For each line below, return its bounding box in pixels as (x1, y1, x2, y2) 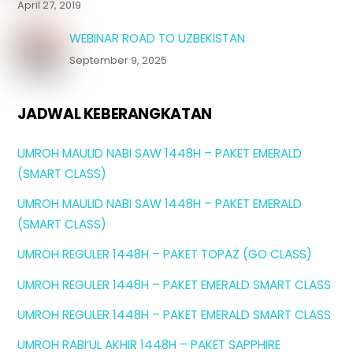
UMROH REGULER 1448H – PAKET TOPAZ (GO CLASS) (17, 246, 313, 263)
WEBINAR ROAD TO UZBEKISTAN (69, 29, 245, 46)
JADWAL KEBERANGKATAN (17, 103, 212, 124)
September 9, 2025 (69, 53, 167, 69)
